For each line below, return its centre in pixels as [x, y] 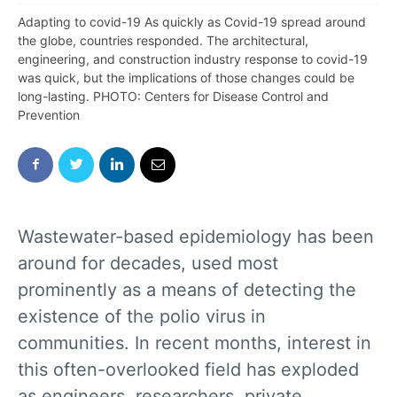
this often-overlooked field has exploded [188, 369]
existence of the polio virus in [142, 316]
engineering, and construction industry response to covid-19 [193, 58]
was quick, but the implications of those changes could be [186, 77]
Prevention [49, 114]
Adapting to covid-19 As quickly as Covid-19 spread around [192, 21]
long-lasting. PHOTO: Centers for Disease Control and [173, 96]
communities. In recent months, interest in [195, 343]
